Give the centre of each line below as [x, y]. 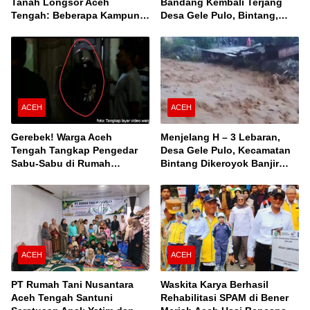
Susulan [180, 176]
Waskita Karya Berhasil [215, 285]
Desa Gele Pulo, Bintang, [219, 16]
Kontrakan [36, 176]
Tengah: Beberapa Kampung [79, 16]
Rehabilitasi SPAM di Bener [225, 298]
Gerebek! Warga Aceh [62, 137]
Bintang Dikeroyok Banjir [220, 163]
